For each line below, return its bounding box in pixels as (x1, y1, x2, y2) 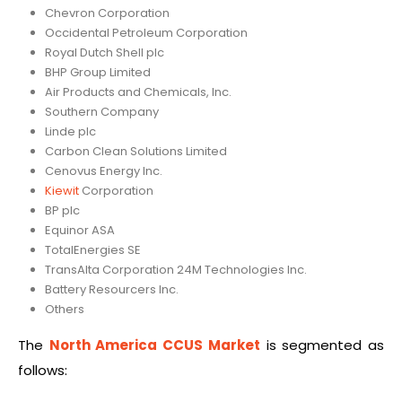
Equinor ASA (44, 222, 115, 240)
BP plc (44, 202, 80, 220)
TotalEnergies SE (44, 241, 141, 259)
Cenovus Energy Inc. (44, 162, 162, 180)
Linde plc (44, 123, 96, 141)
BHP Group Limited (44, 64, 151, 82)
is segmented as (259, 336, 385, 355)
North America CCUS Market (48, 336, 260, 355)
